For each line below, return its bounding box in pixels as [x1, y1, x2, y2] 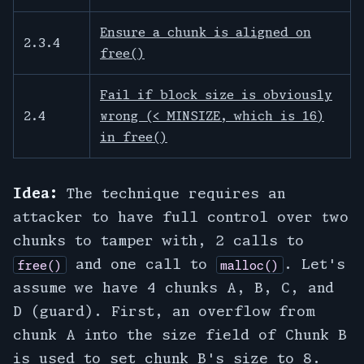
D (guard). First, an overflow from [13, 303, 314, 319]
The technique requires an [67, 185, 285, 201]
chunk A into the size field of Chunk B [13, 327, 347, 343]
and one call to [66, 256, 216, 272]
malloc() [220, 258, 279, 272]
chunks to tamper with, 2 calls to [13, 232, 304, 249]
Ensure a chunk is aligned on [100, 24, 311, 39]
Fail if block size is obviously [100, 87, 332, 102]
